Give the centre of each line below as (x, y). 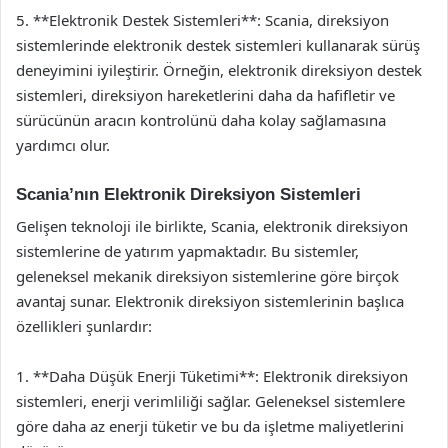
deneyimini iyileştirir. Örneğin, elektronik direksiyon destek (219, 69)
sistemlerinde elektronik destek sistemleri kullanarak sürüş (218, 44)
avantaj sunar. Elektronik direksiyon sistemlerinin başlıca (210, 301)
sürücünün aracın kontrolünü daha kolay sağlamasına (201, 119)
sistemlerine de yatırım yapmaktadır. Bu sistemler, (187, 251)
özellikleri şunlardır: (84, 326)
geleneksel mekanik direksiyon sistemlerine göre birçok (207, 276)
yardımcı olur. (63, 144)
